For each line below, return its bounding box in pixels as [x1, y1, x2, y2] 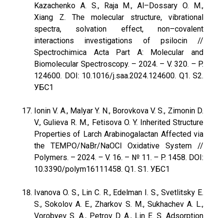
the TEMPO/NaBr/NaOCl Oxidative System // [34, 141, 203, 150]
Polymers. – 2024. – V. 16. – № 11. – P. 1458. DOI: [34, 153, 203, 162]
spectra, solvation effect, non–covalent [34, 24, 203, 34]
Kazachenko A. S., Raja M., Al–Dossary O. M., [34, 1, 203, 10]
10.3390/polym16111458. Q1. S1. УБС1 [34, 164, 170, 174]
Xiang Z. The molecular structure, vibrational [34, 13, 203, 22]
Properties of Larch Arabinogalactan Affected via [34, 129, 203, 139]
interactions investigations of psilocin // [34, 36, 203, 45]
